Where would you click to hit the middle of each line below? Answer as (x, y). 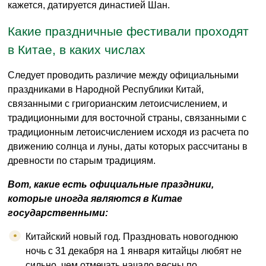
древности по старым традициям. (82, 161)
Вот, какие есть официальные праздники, (111, 185)
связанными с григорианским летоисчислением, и (118, 104)
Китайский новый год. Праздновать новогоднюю (132, 237)
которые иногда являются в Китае (95, 199)
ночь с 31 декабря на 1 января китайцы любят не (134, 251)
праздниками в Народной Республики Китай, (106, 90)
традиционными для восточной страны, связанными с (127, 118)
